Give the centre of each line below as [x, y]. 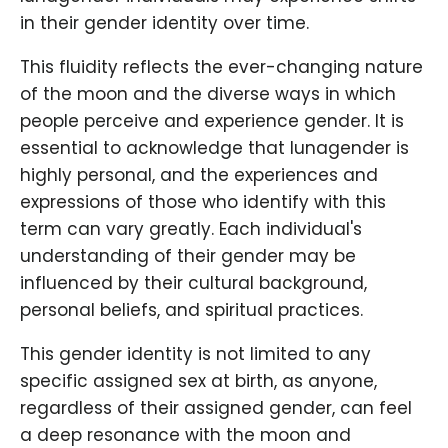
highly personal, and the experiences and [199, 175]
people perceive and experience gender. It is [212, 121]
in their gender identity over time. [164, 23]
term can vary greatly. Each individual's [191, 229]
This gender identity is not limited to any [195, 354]
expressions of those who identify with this [203, 202]
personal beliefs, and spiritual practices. [191, 310]
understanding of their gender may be [188, 256]
